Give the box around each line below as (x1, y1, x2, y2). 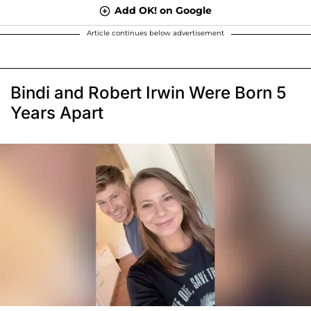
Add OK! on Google (115, 3, 212, 17)
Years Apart (10, 102, 103, 123)
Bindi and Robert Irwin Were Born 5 (10, 82, 286, 103)
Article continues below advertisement (87, 28, 224, 37)
